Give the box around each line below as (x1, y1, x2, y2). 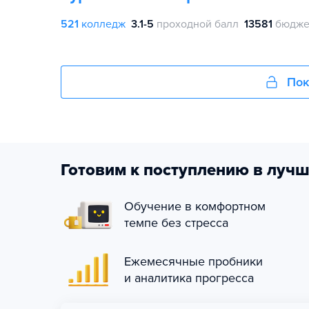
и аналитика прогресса (124, 270, 254, 286)
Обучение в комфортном (124, 199, 266, 214)
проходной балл (157, 17, 239, 31)
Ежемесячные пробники (124, 254, 263, 269)
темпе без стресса (124, 215, 228, 230)
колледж (81, 17, 126, 31)
